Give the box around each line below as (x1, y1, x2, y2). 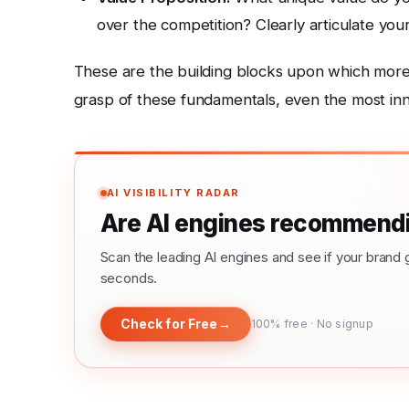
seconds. (100, 268, 158, 287)
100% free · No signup (250, 316, 373, 330)
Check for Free (120, 315, 218, 331)
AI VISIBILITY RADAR (106, 185, 240, 199)
